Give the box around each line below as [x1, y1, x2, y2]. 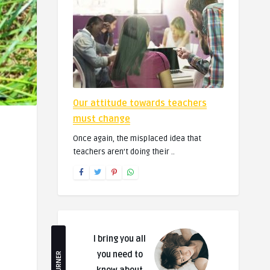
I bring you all [93, 234, 146, 244]
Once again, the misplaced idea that [73, 134, 201, 143]
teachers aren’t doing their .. [73, 147, 175, 157]
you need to [96, 250, 143, 260]
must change [73, 113, 130, 124]
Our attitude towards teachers [73, 98, 207, 108]
